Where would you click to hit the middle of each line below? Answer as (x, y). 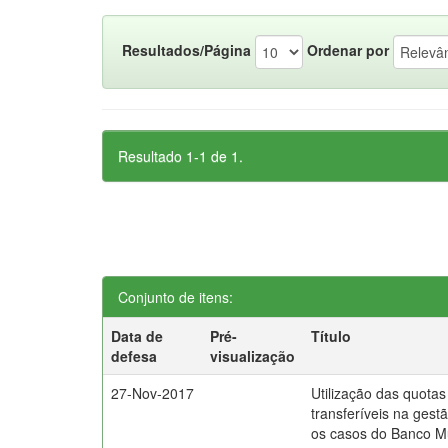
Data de (137, 336)
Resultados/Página (186, 49)
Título (331, 336)
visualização (253, 356)
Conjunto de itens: (175, 297)
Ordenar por (348, 49)
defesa (134, 356)
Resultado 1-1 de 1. (180, 156)
